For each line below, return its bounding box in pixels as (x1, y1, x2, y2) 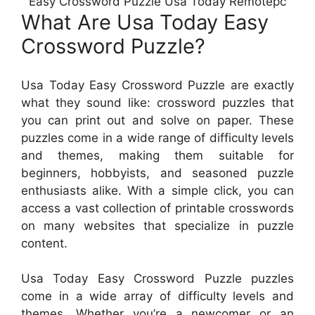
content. (21, 236, 67, 250)
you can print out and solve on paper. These (21, 112, 294, 127)
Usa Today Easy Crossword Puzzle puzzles (21, 271, 294, 285)
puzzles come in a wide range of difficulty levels (21, 130, 294, 145)
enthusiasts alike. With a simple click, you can (21, 183, 294, 198)
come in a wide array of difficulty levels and (21, 289, 294, 303)
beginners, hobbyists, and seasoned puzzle (21, 165, 294, 180)
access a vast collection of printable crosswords (21, 200, 294, 215)
